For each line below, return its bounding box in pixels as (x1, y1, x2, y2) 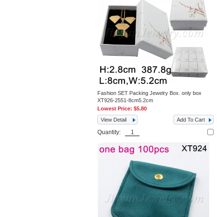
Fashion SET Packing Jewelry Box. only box (97, 90, 202, 96)
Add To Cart (177, 117, 205, 123)
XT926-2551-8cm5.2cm (97, 97, 154, 103)
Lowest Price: (97, 106, 134, 111)
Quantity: (97, 129, 125, 136)
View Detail (101, 117, 127, 123)
